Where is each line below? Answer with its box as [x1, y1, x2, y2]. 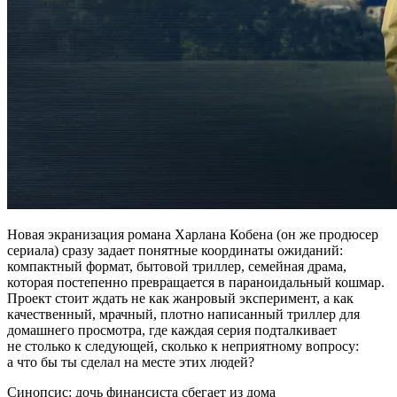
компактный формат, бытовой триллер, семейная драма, [7, 259, 346, 275]
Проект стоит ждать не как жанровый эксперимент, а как [7, 291, 354, 307]
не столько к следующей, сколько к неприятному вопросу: [7, 339, 359, 354]
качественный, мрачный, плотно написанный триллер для [7, 307, 360, 323]
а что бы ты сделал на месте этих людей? [7, 354, 254, 370]
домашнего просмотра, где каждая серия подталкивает [7, 323, 337, 339]
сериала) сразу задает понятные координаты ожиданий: [7, 243, 343, 259]
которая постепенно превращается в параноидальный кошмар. [7, 275, 385, 291]
